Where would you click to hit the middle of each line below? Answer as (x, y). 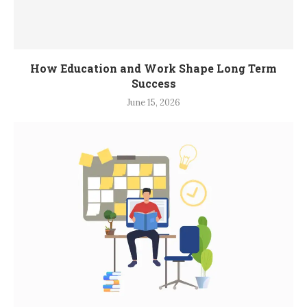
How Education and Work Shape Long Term (153, 69)
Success (153, 84)
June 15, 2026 (153, 103)
